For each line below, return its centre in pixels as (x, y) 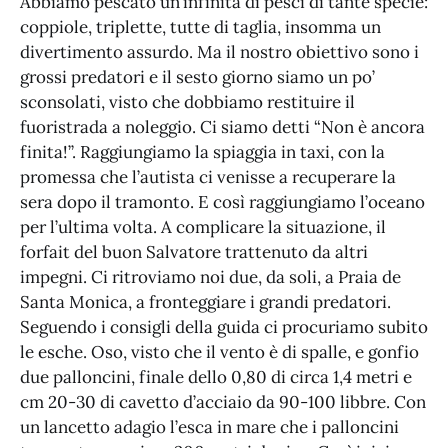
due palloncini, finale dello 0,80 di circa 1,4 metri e (216, 377)
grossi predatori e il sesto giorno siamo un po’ (197, 77)
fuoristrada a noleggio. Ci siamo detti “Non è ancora (222, 127)
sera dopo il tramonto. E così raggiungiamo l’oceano (222, 202)
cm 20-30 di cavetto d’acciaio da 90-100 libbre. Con (223, 402)
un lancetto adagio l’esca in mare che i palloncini (209, 427)
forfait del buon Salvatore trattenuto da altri (194, 252)
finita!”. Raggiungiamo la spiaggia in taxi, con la (202, 152)
